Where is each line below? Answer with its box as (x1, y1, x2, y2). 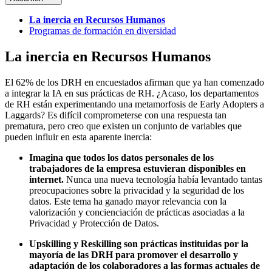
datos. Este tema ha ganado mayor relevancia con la (29, 195, 226, 206)
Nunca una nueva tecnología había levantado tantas (64, 174, 262, 185)
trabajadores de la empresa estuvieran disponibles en (29, 163, 246, 174)
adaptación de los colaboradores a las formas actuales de (29, 260, 260, 271)
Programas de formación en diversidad (29, 25, 176, 36)
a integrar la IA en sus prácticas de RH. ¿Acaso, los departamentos (5, 87, 259, 98)
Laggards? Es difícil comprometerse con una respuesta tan (5, 109, 226, 120)
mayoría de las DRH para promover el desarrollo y (29, 249, 238, 260)
